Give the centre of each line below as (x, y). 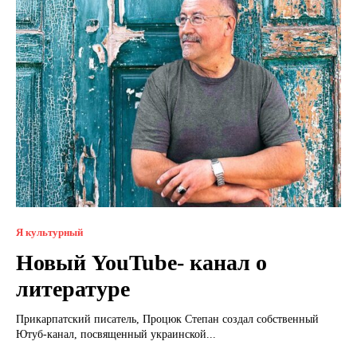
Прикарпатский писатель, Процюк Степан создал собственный (167, 320)
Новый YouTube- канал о (141, 263)
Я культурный (49, 233)
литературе (73, 289)
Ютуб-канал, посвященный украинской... (116, 335)
